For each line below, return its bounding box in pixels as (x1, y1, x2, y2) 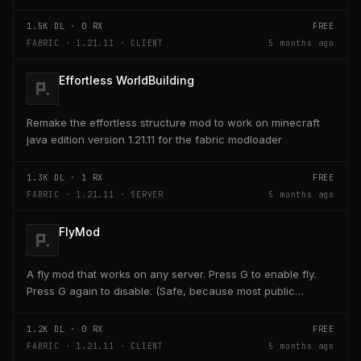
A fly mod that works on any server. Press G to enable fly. (27, 267, 316, 280)
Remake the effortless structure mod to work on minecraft (27, 115, 320, 129)
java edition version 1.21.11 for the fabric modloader (27, 132, 282, 146)
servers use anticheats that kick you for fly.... (27, 301, 252, 314)
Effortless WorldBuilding (59, 73, 194, 87)
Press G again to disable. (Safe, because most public (27, 284, 295, 297)
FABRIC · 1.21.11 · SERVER (27, 189, 164, 200)
